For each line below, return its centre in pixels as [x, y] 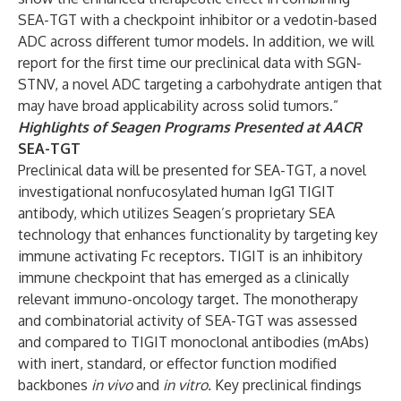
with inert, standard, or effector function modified [177, 363]
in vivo [112, 385]
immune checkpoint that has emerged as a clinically [183, 277]
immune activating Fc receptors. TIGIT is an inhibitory [190, 256]
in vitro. [187, 385]
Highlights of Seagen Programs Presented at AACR [190, 127]
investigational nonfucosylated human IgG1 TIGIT [176, 192]
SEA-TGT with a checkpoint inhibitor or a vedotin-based [197, 20]
